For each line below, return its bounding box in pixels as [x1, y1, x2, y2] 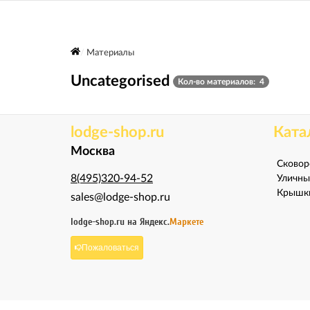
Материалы [86, 48, 134, 57]
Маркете [170, 216, 203, 228]
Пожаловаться [82, 242, 139, 253]
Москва [71, 145, 115, 158]
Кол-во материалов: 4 [178, 77, 264, 86]
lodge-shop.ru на [71, 216, 140, 228]
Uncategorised [71, 73, 170, 89]
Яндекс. [140, 216, 170, 228]
